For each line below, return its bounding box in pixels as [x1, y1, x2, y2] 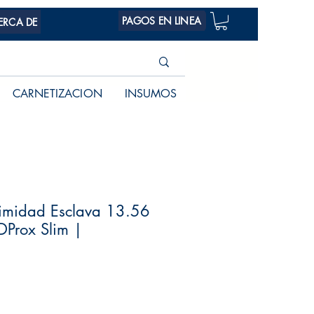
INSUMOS [124, 86, 177, 102]
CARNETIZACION [12, 86, 102, 102]
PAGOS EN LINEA [121, 14, 201, 27]
